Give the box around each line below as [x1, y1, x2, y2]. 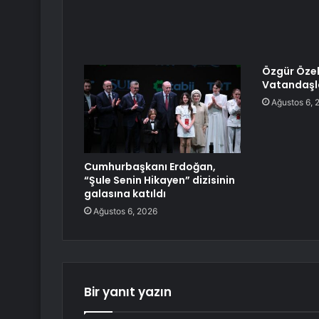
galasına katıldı [84, 187, 166, 202]
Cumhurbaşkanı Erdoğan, [84, 159, 216, 174]
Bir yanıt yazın [84, 283, 172, 301]
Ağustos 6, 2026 [93, 206, 157, 217]
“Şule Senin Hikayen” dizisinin [84, 173, 235, 188]
